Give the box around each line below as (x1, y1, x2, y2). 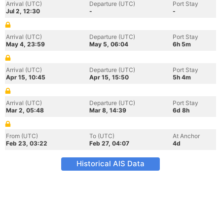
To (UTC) (89, 132, 114, 140)
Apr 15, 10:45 (6, 74, 45, 81)
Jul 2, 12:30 (6, 7, 40, 15)
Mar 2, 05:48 (6, 107, 44, 114)
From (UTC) (6, 132, 38, 140)
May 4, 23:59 (6, 40, 45, 48)
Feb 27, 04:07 (89, 140, 129, 147)
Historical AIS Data (76, 159, 145, 168)
